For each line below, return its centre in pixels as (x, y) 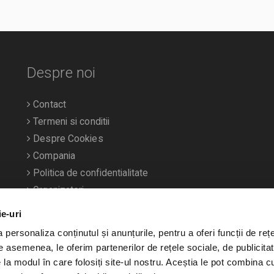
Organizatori (57, 190)
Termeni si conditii (70, 121)
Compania (53, 156)
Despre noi (61, 72)
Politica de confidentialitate (90, 173)
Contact (48, 104)
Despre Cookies (67, 139)
